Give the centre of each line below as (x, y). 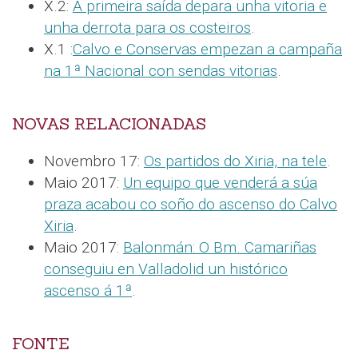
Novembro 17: (94, 161)
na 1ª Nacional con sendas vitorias (161, 70)
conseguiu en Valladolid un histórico (166, 268)
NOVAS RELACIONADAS (109, 123)
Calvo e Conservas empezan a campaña (207, 49)
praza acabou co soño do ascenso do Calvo (191, 204)
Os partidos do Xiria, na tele (235, 161)
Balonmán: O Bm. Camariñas (220, 247)
